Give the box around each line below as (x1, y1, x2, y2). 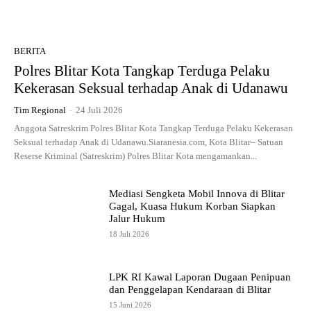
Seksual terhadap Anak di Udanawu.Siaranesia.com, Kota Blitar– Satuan (14, 137, 283, 148)
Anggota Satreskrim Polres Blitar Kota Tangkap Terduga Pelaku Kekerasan (14, 123, 293, 134)
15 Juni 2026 (109, 301, 152, 310)
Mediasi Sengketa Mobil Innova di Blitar (109, 187, 285, 199)
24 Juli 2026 (76, 105, 123, 116)
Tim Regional (14, 105, 66, 116)
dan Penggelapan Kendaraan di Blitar (109, 284, 271, 296)
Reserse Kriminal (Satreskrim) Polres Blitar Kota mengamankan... (14, 151, 257, 162)
